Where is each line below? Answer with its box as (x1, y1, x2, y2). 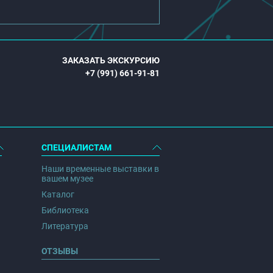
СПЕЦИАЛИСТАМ (41, 143, 112, 152)
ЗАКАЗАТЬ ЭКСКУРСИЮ (62, 55, 160, 65)
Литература (41, 221, 88, 231)
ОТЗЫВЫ (41, 246, 78, 256)
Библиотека (41, 205, 89, 215)
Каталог (41, 190, 74, 199)
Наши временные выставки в (41, 164, 159, 174)
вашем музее (41, 174, 93, 183)
